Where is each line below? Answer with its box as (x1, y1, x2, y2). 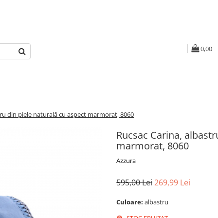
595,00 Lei (116, 177, 152, 188)
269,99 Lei (154, 177, 190, 188)
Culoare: (116, 198, 145, 206)
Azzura (116, 156, 136, 165)
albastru (145, 198, 170, 206)
